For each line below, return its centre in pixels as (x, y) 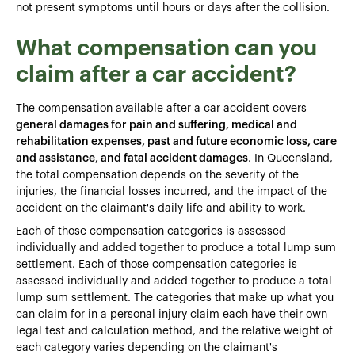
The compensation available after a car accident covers (161, 108)
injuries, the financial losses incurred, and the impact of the (172, 191)
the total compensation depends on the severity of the (157, 175)
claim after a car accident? (156, 74)
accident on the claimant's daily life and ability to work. (161, 208)
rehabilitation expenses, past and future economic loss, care (176, 141)
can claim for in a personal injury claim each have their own (172, 314)
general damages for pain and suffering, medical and (157, 125)
